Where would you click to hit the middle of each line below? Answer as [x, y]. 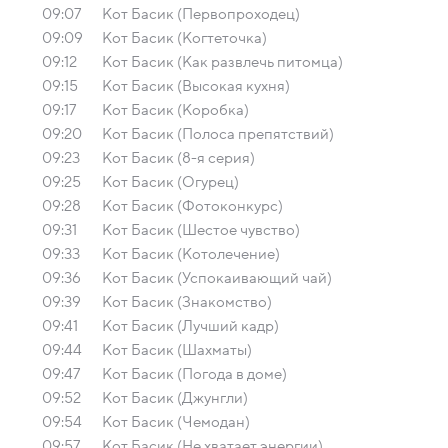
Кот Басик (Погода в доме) [194, 374]
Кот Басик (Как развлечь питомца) [222, 62]
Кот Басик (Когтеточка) [184, 38]
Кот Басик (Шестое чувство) [201, 230]
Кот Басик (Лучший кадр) [190, 326]
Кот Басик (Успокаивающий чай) [217, 278]
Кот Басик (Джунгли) [175, 398]
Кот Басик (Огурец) [170, 182]
